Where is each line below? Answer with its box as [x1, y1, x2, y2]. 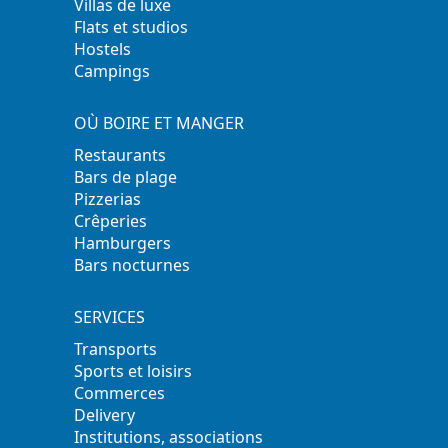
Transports [74, 337, 158, 360]
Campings [74, 59, 151, 82]
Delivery [74, 403, 136, 426]
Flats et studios [74, 15, 189, 38]
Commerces [74, 381, 166, 404]
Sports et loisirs [74, 359, 193, 382]
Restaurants [74, 143, 167, 166]
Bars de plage [74, 165, 178, 188]
